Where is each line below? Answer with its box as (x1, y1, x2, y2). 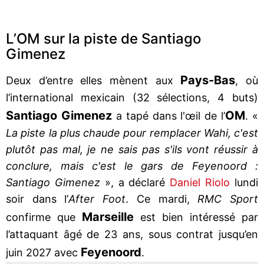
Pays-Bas (180, 72, 236, 87)
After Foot (68, 192, 126, 205)
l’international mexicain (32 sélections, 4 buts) (6, 91, 258, 104)
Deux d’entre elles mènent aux (6, 74, 181, 87)
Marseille (82, 209, 134, 224)
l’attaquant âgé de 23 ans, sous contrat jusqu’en (6, 227, 258, 240)
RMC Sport (197, 192, 259, 205)
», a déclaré (100, 176, 166, 189)
